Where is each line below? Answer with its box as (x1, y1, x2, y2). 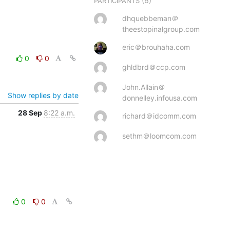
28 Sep (18, 108, 44, 117)
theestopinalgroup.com (122, 24, 200, 33)
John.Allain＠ (122, 82, 165, 91)
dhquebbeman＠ (122, 13, 179, 23)
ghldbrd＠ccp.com (122, 62, 185, 71)
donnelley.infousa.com (122, 93, 197, 102)
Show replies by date (8, 90, 79, 100)
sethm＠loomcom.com (122, 131, 197, 140)
